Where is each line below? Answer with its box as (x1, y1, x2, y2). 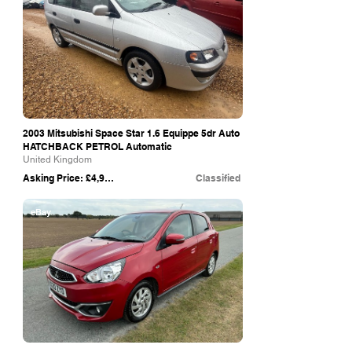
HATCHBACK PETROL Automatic (23, 141, 172, 152)
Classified (196, 172, 240, 184)
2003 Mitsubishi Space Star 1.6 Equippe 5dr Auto (23, 127, 240, 139)
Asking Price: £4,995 (104, 172, 114, 184)
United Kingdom (23, 154, 92, 165)
